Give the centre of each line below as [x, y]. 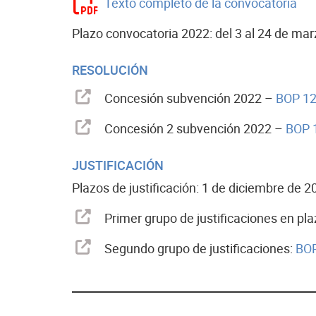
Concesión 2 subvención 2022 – [195, 129]
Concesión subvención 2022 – [190, 98]
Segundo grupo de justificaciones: [200, 249]
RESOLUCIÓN [110, 70]
